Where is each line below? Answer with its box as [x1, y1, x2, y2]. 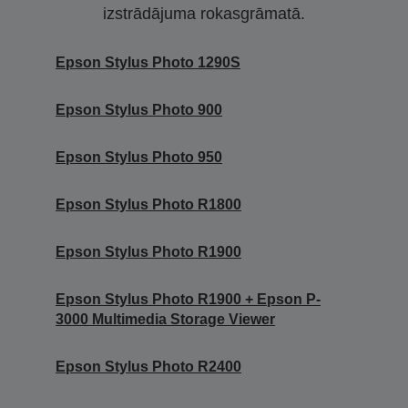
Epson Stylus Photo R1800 [56, 196, 241, 212]
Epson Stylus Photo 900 [56, 101, 222, 117]
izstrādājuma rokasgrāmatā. [103, 4, 305, 23]
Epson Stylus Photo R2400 [56, 358, 241, 374]
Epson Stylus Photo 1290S [56, 54, 240, 70]
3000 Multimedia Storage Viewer [56, 311, 275, 327]
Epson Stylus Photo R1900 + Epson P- [56, 291, 321, 307]
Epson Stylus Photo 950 [56, 148, 222, 165]
